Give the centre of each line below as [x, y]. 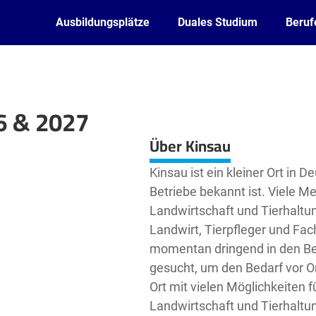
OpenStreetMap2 [73, 131]
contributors [124, 131]
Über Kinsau [190, 146]
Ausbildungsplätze [103, 22]
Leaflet [18, 131]
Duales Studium [218, 22]
